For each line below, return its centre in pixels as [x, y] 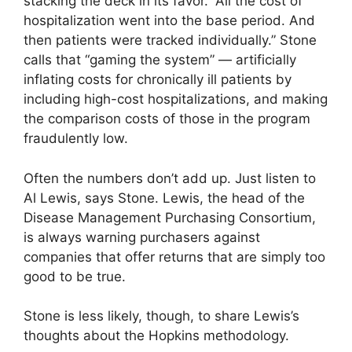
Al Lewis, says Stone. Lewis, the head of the [164, 198]
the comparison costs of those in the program [167, 119]
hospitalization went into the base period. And [169, 21]
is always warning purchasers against [142, 237]
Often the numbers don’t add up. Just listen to [170, 178]
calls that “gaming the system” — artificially [160, 60]
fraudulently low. [76, 139]
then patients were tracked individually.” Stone [170, 40]
